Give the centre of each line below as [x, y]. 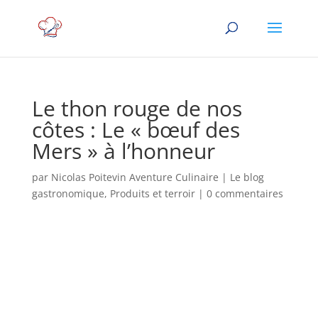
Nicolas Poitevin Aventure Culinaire [135, 177]
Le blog [247, 177]
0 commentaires [245, 193]
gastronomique [68, 193]
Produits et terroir [152, 193]
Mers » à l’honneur [123, 151]
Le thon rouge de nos [137, 108]
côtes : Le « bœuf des [136, 130]
